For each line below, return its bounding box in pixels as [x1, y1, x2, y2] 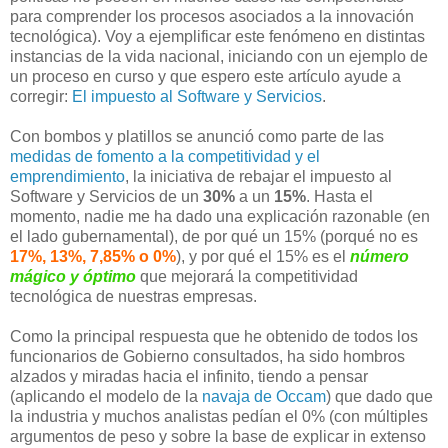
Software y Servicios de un [10, 187, 203, 205]
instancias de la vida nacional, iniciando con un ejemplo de [10, 47, 428, 65]
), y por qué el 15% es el [176, 247, 350, 265]
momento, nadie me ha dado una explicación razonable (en [10, 207, 430, 225]
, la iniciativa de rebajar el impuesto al [125, 167, 392, 185]
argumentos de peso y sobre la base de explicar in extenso [10, 427, 426, 445]
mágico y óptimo [10, 267, 136, 285]
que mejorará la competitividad [136, 267, 358, 285]
